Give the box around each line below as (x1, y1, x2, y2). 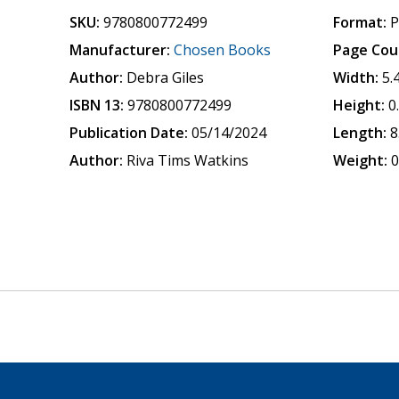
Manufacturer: (69, 40, 171, 60)
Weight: (333, 151, 388, 170)
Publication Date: (69, 123, 189, 142)
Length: (333, 123, 387, 142)
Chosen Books (174, 40, 272, 60)
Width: (333, 68, 379, 87)
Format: (333, 12, 387, 32)
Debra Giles (126, 68, 205, 87)
